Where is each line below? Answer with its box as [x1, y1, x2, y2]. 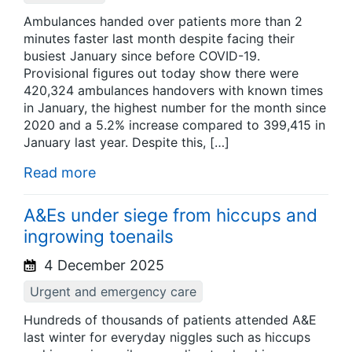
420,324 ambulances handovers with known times [24, 82, 323, 99]
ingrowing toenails [24, 225, 174, 247]
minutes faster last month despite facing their [24, 31, 295, 47]
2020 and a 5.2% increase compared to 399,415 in [24, 117, 325, 134]
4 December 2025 [40, 256, 164, 273]
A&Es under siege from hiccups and [24, 203, 317, 225]
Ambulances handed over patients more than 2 [24, 13, 302, 30]
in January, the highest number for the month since [24, 100, 326, 116]
